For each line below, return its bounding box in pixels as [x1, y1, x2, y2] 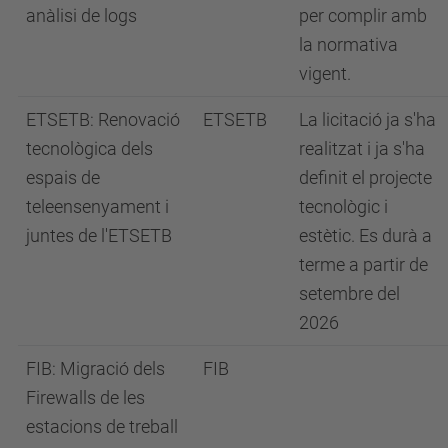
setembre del [299, 282, 400, 304]
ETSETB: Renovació [26, 108, 180, 130]
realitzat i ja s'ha [299, 137, 425, 159]
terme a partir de [299, 253, 428, 275]
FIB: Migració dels [26, 357, 165, 379]
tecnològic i [299, 195, 388, 217]
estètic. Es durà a [299, 224, 432, 246]
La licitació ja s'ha [299, 108, 436, 130]
